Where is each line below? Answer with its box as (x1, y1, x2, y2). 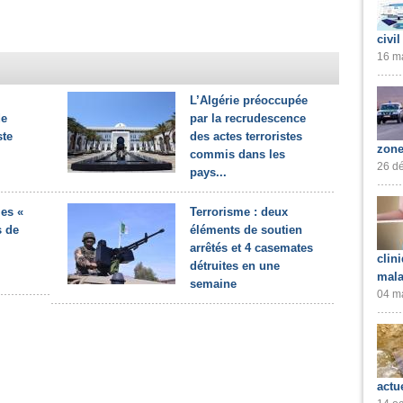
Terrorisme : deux (190, 205, 288, 219)
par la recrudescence (190, 112, 306, 125)
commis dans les (190, 148, 285, 161)
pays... (190, 166, 227, 179)
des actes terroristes (190, 130, 302, 143)
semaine (190, 277, 237, 291)
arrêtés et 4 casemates (190, 241, 313, 255)
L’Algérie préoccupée (190, 94, 308, 107)
